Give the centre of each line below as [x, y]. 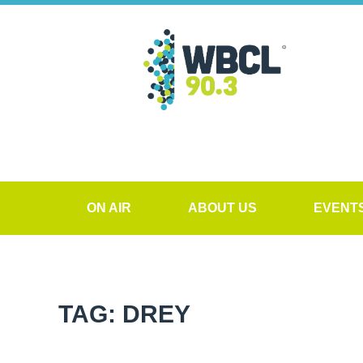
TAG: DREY [124, 314]
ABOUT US [222, 208]
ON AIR [109, 208]
